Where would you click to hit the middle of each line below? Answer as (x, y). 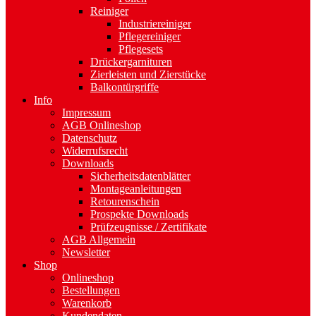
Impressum (86, 112)
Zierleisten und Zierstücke (148, 74)
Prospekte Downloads (139, 214)
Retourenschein (125, 201)
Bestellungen (91, 290)
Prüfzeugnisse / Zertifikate (148, 226)
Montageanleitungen (136, 188)
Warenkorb (87, 303)
